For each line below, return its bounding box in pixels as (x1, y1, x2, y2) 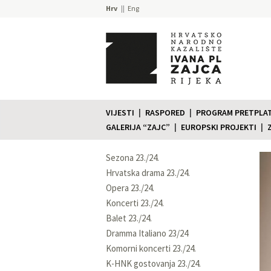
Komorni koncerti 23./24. (106, 242, 196, 254)
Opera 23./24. (106, 181, 154, 194)
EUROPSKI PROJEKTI (181, 121, 256, 132)
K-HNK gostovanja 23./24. (106, 257, 201, 269)
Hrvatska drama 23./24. (106, 166, 190, 178)
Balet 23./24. (106, 212, 152, 224)
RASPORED (145, 106, 185, 118)
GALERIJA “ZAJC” (106, 121, 170, 132)
